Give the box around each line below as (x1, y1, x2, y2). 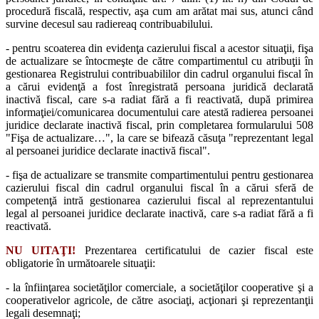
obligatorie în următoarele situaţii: (6, 256, 155, 269)
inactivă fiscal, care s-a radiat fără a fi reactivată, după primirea (6, 93, 313, 105)
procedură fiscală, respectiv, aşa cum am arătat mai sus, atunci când (6, 4, 313, 17)
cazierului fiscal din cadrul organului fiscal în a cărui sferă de (6, 181, 313, 194)
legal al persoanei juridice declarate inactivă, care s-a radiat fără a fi (6, 206, 313, 219)
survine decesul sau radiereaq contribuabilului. (6, 17, 213, 30)
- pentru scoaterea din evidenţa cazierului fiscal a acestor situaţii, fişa (6, 41, 313, 54)
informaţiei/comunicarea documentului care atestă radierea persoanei (6, 105, 313, 118)
